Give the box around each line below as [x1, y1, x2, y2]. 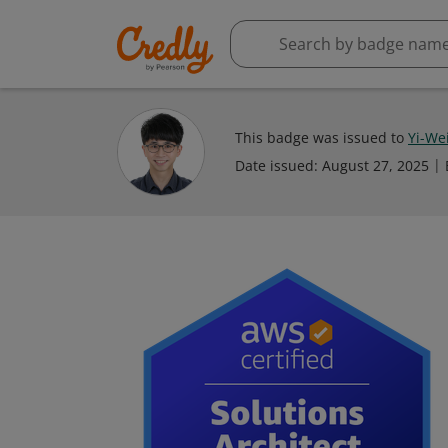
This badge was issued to [235, 128, 408, 147]
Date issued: [235, 156, 322, 175]
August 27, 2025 [322, 156, 429, 175]
